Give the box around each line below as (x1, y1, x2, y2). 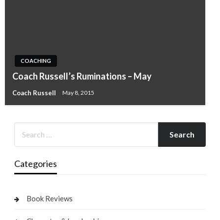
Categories (14, 158, 57, 169)
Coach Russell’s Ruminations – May (12, 70, 152, 82)
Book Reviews (26, 193, 73, 203)
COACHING (21, 57, 51, 64)
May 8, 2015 (62, 89, 94, 97)
